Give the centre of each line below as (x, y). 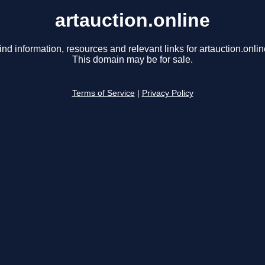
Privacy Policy (167, 93)
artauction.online (132, 20)
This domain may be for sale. (132, 60)
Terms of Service (103, 93)
